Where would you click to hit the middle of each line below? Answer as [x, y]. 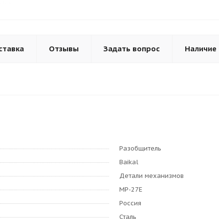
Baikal [129, 162]
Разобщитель [140, 148]
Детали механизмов [152, 176]
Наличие [201, 49]
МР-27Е [131, 189]
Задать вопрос [132, 49]
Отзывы [64, 49]
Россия [130, 203]
